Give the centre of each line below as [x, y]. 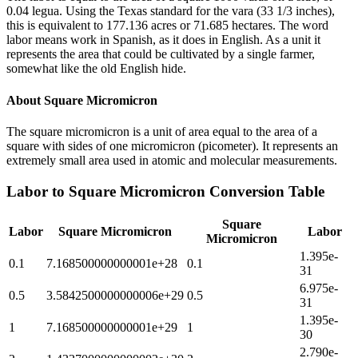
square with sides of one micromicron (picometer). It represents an [172, 145]
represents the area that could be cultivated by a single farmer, [161, 54]
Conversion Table [265, 191]
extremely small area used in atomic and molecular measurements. [172, 160]
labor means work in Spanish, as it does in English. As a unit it [163, 40]
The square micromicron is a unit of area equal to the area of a [162, 131]
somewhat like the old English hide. [96, 69]
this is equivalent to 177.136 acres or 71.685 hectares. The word [167, 26]
